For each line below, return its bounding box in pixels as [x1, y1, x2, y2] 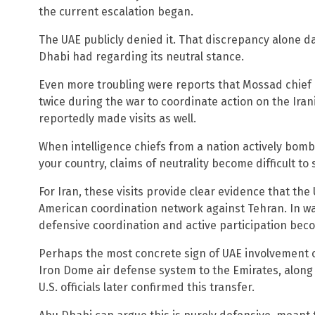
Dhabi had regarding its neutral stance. [39, 49, 244, 63]
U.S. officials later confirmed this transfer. [39, 280, 255, 294]
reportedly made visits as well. [39, 111, 196, 125]
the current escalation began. [39, 4, 193, 18]
